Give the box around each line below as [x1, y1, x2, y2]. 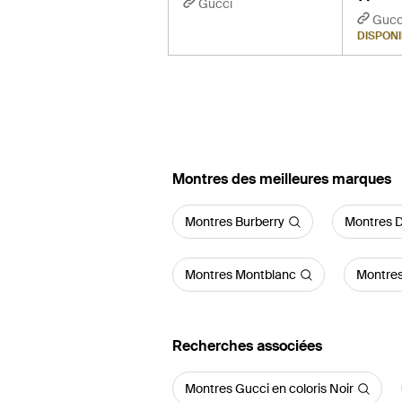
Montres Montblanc [185, 267, 296, 283]
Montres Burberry [185, 214, 284, 230]
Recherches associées [172, 336, 322, 355]
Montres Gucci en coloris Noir [185, 380, 354, 397]
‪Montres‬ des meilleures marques [172, 170, 391, 188]
